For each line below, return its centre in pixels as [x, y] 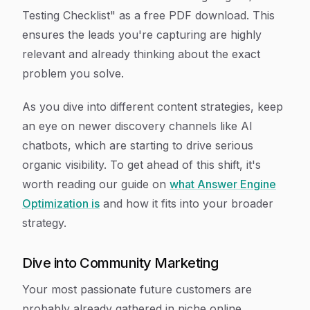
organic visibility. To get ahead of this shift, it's [142, 165]
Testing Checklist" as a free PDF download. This [148, 15]
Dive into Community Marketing [120, 263]
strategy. [44, 223]
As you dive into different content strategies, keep [153, 107]
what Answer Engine [223, 184]
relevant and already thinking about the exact [141, 54]
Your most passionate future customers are [137, 289]
